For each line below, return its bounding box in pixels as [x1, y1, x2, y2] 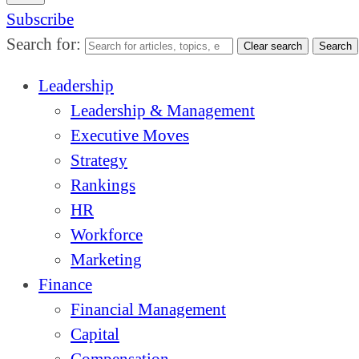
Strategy [71, 151, 127, 170]
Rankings [71, 175, 135, 195]
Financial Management [71, 300, 226, 319]
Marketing [71, 250, 142, 269]
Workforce [71, 225, 143, 244]
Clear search [244, 40, 302, 52]
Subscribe [6, 10, 74, 29]
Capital [71, 325, 119, 344]
